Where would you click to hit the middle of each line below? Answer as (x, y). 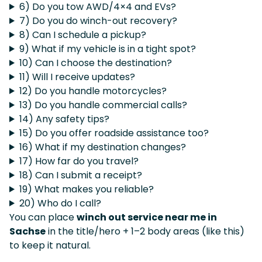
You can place (43, 217)
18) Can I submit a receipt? (80, 175)
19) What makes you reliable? (86, 189)
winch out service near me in (147, 217)
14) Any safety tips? (64, 119)
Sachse (27, 231)
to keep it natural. (50, 245)
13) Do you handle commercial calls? (103, 105)
